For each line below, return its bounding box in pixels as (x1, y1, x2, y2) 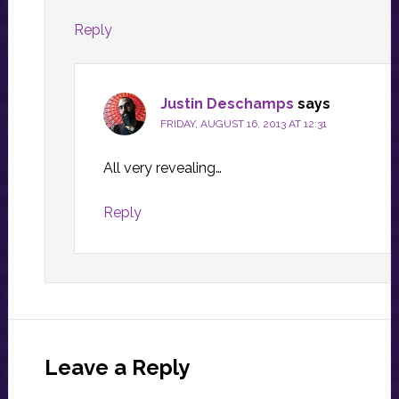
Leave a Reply (44, 354, 190, 381)
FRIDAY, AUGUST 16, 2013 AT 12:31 (159, 118, 327, 131)
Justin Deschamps (159, 95, 294, 113)
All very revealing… (102, 159, 222, 177)
